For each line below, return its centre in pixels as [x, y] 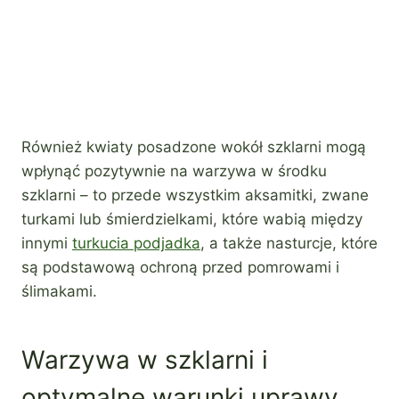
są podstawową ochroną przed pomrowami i [180, 267]
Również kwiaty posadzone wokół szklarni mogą [194, 147]
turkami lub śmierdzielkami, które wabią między [192, 219]
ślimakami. [59, 291]
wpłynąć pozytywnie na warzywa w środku [174, 171]
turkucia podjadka [136, 243]
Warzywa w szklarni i [145, 359]
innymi [47, 243]
